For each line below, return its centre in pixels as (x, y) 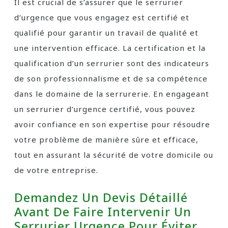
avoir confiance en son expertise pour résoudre (112, 124)
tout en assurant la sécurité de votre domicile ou (114, 155)
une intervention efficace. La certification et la (110, 48)
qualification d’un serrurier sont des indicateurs (112, 63)
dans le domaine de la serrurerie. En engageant (112, 94)
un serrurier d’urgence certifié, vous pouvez (105, 109)
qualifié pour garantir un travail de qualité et (106, 33)
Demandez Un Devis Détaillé (101, 197)
